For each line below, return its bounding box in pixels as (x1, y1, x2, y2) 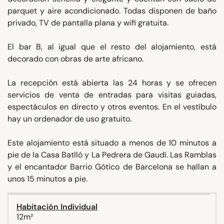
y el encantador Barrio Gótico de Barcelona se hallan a (7, 161, 216, 172)
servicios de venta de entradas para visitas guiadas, (7, 89, 216, 100)
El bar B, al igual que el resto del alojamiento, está (7, 41, 216, 52)
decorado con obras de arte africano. (7, 53, 143, 64)
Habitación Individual (16, 201, 97, 212)
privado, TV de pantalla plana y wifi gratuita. (7, 17, 168, 28)
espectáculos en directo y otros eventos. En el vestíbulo (7, 101, 216, 112)
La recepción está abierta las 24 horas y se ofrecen (7, 77, 216, 88)
